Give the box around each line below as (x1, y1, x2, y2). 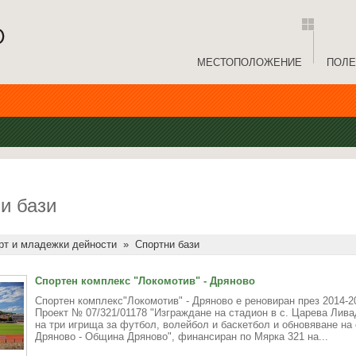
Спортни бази (135, 238, 199, 250)
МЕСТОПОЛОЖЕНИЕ (197, 56, 302, 68)
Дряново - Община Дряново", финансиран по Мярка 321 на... (35, 331, 328, 342)
